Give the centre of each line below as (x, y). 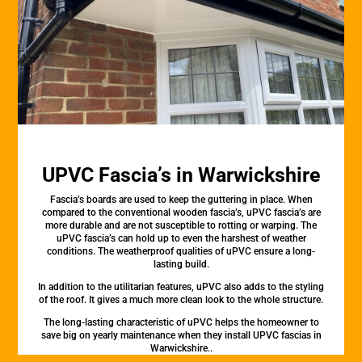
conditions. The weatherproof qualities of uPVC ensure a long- (181, 251)
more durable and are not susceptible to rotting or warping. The (181, 225)
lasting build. (181, 264)
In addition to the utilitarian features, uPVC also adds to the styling (181, 287)
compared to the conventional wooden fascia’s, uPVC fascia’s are (181, 213)
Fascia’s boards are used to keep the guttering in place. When (181, 200)
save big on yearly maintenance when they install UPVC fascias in (181, 335)
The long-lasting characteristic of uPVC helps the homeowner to (181, 322)
